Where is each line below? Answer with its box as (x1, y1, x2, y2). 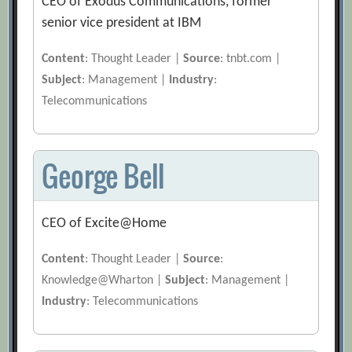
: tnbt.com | (220, 53, 281, 66)
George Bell (42, 155, 166, 197)
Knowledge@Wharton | (42, 274, 166, 288)
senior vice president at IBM (42, 16, 202, 31)
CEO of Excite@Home (42, 216, 167, 232)
